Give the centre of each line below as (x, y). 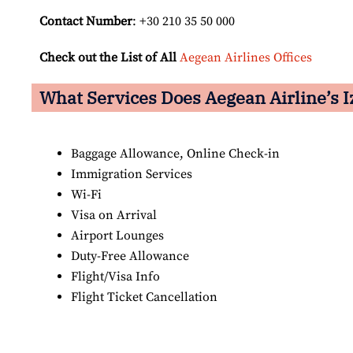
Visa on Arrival (114, 216)
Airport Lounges (117, 236)
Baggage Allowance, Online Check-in (175, 154)
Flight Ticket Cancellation (144, 297)
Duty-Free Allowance (130, 256)
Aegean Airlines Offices (246, 58)
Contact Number (86, 22)
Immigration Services (132, 175)
